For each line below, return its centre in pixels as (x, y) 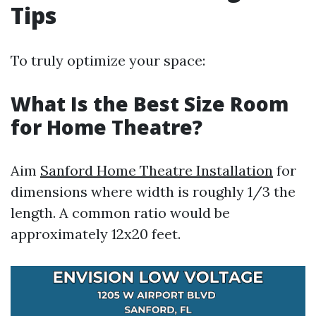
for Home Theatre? (107, 127)
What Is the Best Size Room (150, 104)
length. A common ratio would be (120, 213)
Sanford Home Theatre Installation (157, 170)
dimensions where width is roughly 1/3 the (153, 192)
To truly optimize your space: (108, 60)
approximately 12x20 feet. (96, 234)
